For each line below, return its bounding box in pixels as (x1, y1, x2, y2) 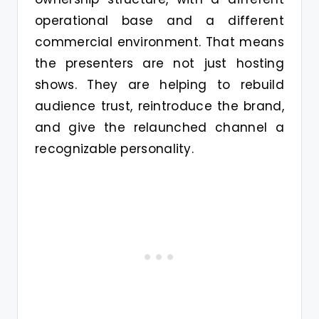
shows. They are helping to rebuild (35, 75, 284, 93)
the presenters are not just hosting (35, 54, 284, 72)
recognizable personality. (35, 140, 194, 157)
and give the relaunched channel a (35, 118, 284, 136)
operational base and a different (35, 11, 284, 29)
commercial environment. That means (35, 33, 284, 51)
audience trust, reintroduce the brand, (35, 97, 284, 115)
